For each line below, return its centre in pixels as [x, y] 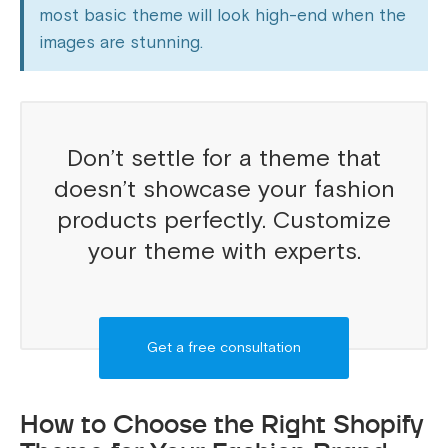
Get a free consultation [224, 347]
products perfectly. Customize [224, 220]
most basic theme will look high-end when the [222, 15]
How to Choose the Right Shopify [221, 423]
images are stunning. [121, 42]
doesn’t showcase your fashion [224, 189]
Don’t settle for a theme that [224, 158]
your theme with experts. [224, 251]
